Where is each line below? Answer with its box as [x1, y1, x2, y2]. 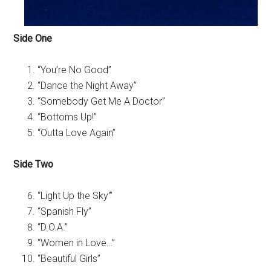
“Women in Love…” [38, 237, 116, 249]
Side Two [13, 158, 54, 170]
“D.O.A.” [38, 221, 68, 233]
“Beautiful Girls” [38, 253, 101, 264]
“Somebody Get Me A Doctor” [38, 96, 166, 107]
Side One [13, 33, 53, 44]
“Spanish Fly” [38, 206, 92, 217]
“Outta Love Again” [38, 127, 116, 139]
